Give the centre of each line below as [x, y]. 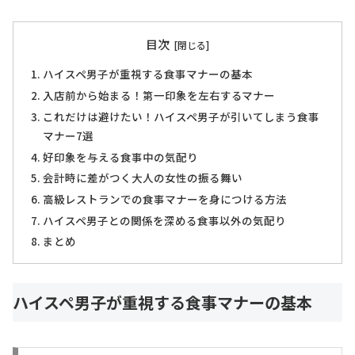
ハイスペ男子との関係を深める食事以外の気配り [165, 220]
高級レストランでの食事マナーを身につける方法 [165, 198]
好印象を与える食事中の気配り [121, 157]
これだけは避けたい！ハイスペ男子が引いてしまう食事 [181, 116]
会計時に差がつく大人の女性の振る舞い [143, 178]
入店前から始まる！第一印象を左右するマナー [159, 95]
